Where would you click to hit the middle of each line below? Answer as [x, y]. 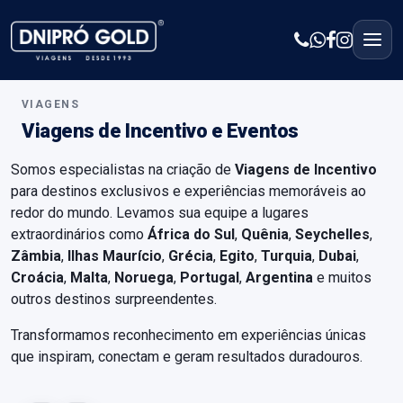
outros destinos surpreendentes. [114, 299]
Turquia [287, 255]
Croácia [37, 277]
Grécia [191, 255]
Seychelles [332, 234]
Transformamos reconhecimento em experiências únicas [188, 335]
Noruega [144, 277]
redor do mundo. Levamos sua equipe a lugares [160, 212]
